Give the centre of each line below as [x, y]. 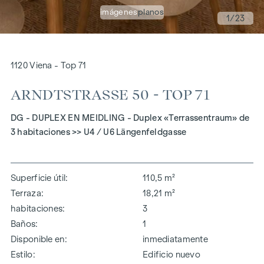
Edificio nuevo [171, 254]
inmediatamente [175, 239]
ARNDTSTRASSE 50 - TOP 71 [110, 95]
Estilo [22, 254]
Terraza [26, 193]
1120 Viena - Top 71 [48, 65]
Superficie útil [38, 178]
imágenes [119, 12]
